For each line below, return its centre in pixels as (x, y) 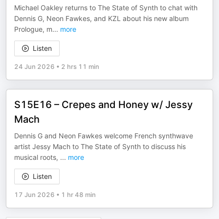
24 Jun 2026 (34, 66)
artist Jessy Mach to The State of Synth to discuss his (100, 146)
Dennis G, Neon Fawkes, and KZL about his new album (101, 18)
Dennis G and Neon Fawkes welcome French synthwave (104, 136)
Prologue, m (33, 29)
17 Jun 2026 (34, 195)
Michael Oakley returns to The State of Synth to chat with (106, 8)
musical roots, (37, 157)
